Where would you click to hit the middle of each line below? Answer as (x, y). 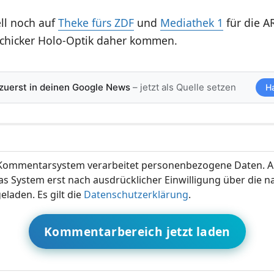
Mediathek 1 (191, 22)
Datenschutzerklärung (136, 194)
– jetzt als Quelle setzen (183, 87)
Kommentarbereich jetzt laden (137, 231)
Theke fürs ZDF (96, 22)
